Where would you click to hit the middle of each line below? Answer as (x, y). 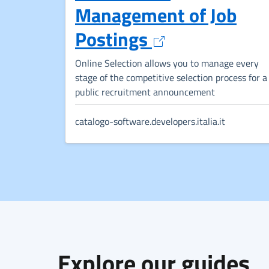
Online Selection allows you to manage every (167, 63)
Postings (113, 39)
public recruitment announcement (145, 92)
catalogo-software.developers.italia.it (150, 121)
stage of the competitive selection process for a (171, 77)
